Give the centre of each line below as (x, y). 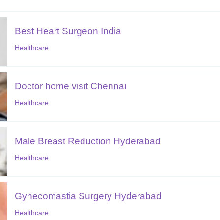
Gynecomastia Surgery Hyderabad (88, 196)
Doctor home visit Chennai (71, 86)
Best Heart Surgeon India (68, 31)
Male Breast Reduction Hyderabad (88, 141)
